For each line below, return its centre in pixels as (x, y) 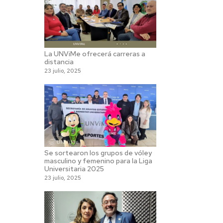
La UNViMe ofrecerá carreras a (95, 54)
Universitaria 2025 (74, 168)
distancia (59, 61)
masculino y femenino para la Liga (99, 161)
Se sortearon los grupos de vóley (98, 153)
